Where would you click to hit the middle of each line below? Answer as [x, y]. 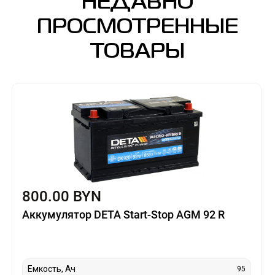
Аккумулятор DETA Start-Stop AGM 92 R [123, 214]
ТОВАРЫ [137, 52]
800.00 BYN [61, 196]
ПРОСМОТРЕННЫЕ [137, 27]
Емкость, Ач [51, 269]
